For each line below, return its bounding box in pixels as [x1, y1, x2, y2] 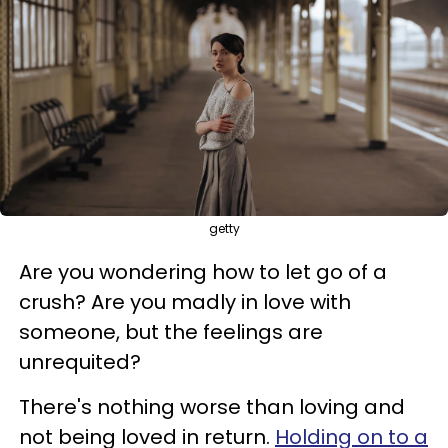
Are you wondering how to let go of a [19, 257, 387, 286]
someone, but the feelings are [19, 317, 323, 346]
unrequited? [19, 347, 141, 376]
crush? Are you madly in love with [19, 287, 351, 316]
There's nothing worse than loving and [19, 392, 405, 421]
